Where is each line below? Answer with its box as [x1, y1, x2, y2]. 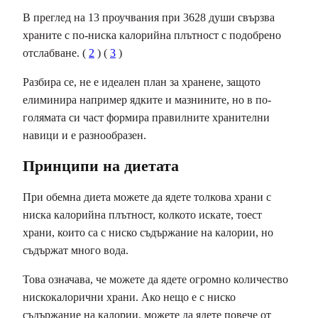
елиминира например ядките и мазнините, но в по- [23, 93, 271, 106]
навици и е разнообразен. [23, 128, 146, 141]
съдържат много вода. [23, 244, 128, 257]
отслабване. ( [23, 46, 89, 59]
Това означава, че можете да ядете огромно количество [23, 273, 288, 286]
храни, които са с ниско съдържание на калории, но [23, 226, 273, 239]
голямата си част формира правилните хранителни [23, 111, 270, 124]
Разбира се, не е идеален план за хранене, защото [23, 75, 261, 88]
